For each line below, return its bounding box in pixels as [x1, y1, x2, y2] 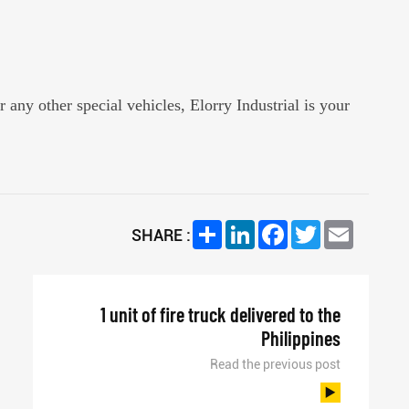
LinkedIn [254, 218, 310, 236]
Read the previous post [209, 357, 341, 372]
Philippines [260, 326, 341, 351]
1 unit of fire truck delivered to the [100, 302, 341, 327]
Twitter [320, 218, 366, 236]
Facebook [287, 218, 351, 236]
